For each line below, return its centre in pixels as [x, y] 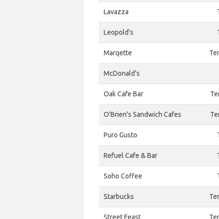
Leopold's [119, 32]
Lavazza [116, 12]
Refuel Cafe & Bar [131, 155]
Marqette [118, 53]
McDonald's [122, 73]
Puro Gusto [120, 135]
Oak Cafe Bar [123, 94]
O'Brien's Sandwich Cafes [142, 114]
